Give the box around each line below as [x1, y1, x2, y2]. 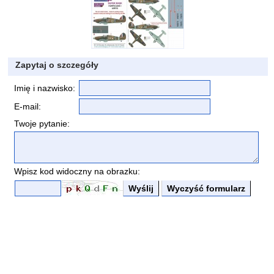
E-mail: [13, 102, 41, 111]
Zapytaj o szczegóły [15, 60, 98, 70]
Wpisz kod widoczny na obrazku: [13, 166, 140, 176]
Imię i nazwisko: [13, 83, 75, 93]
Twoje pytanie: [13, 119, 70, 128]
